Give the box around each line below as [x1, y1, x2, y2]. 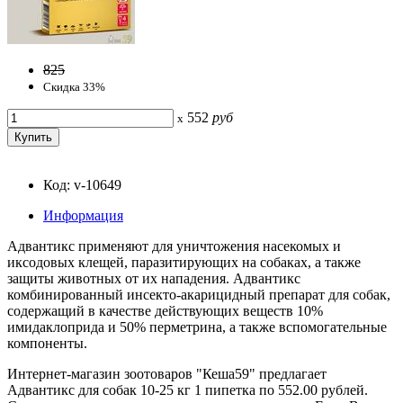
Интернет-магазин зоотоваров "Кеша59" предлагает [7, 365, 327, 381]
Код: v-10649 [43, 176, 121, 193]
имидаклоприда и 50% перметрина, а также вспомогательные [7, 318, 387, 335]
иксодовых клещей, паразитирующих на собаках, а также [7, 254, 361, 270]
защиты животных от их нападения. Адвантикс [7, 270, 300, 286]
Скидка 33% [43, 79, 105, 94]
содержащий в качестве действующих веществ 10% [7, 302, 323, 318]
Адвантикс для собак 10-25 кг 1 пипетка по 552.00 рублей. [7, 381, 368, 398]
